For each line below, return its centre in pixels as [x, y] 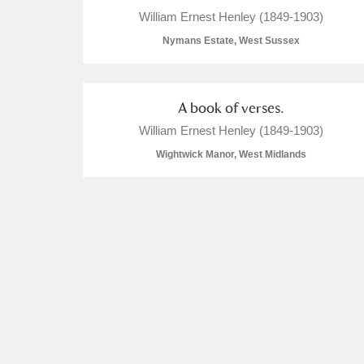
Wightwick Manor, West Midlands [231, 154]
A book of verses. [231, 108]
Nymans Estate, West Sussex [231, 41]
